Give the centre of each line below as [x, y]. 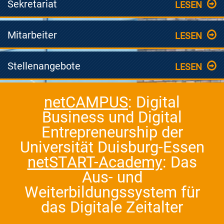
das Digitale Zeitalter [112, 207]
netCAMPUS [86, 102]
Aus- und [112, 177]
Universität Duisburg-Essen [112, 147]
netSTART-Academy [95, 162]
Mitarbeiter [32, 35]
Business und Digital [112, 117]
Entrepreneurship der [112, 132]
